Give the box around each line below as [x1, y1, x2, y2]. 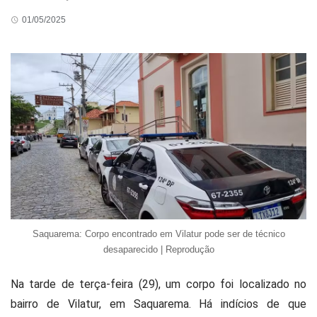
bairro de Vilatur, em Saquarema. [11, 297, 191, 311]
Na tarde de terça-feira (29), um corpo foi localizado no [11, 277, 306, 292]
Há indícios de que [199, 297, 306, 311]
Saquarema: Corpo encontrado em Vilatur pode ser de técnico [32, 229, 285, 240]
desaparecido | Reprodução [103, 244, 214, 255]
